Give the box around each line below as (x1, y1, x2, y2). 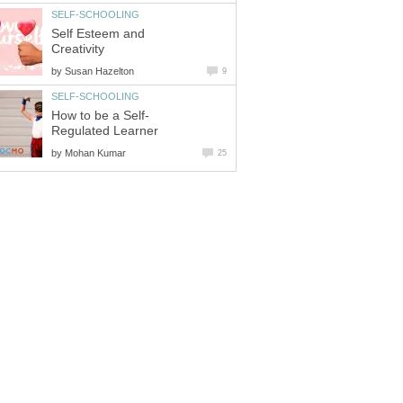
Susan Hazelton (65, 65, 134, 76)
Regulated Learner (51, 123, 158, 138)
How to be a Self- (51, 108, 149, 122)
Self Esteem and (51, 26, 145, 40)
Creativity (51, 41, 104, 56)
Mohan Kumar (65, 147, 126, 158)
